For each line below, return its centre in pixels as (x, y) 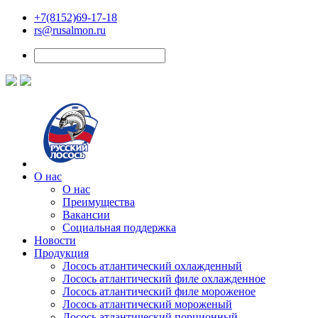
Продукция (61, 253)
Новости (55, 240)
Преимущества (99, 202)
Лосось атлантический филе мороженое (159, 291)
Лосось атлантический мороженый (147, 304)
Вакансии (86, 215)
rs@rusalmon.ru (70, 30)
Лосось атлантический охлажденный (152, 266)
